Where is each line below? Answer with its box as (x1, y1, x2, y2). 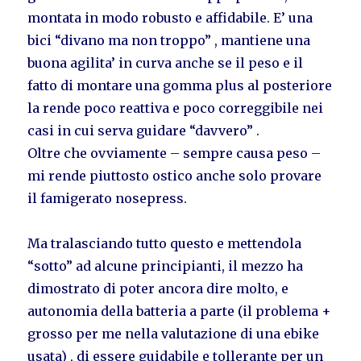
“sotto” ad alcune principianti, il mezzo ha (27, 257, 304, 274)
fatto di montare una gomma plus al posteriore (27, 77, 333, 93)
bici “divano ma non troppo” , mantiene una (27, 31, 311, 48)
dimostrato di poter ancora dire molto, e (27, 280, 289, 297)
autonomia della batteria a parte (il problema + (27, 302, 332, 319)
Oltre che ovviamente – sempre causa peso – (27, 144, 322, 161)
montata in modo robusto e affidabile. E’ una (27, 9, 313, 26)
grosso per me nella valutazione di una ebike (27, 325, 320, 342)
